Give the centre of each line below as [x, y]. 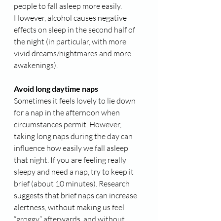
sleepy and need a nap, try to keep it [74, 172]
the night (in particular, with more [71, 42]
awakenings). [36, 65]
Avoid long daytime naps [56, 89]
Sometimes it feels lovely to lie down [75, 101]
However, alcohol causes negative [71, 18]
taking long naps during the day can [74, 136]
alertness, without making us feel [70, 207]
